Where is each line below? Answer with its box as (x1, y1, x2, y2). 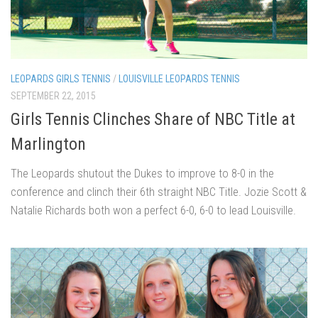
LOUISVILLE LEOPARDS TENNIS (119, 73, 240, 85)
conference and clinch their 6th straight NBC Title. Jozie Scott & (11, 185, 307, 199)
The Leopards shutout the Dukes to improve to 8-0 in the (11, 166, 274, 181)
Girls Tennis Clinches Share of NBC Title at (11, 109, 295, 130)
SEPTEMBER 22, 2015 (11, 90, 96, 102)
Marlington (11, 134, 86, 155)
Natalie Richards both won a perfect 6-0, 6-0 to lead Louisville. (11, 203, 296, 218)
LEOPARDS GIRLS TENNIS (11, 73, 111, 85)
